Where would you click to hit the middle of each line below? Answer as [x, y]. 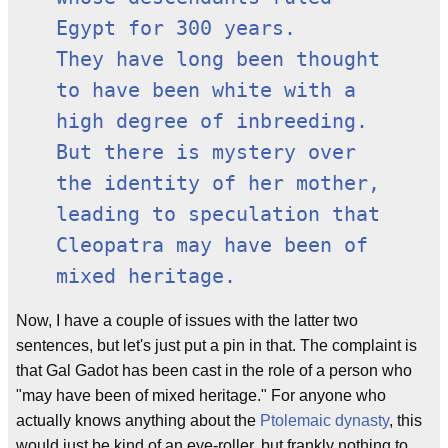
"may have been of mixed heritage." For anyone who [201, 395]
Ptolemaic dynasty [324, 420]
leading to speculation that [218, 214]
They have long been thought [218, 59]
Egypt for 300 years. [176, 28]
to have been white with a [206, 90]
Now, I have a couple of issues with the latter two [187, 320]
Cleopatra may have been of [212, 245]
